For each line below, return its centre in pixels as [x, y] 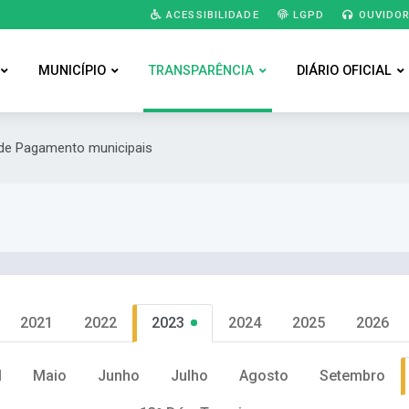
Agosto [264, 376]
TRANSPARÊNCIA [201, 71]
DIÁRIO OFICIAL [344, 71]
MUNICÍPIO [72, 71]
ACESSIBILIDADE [210, 14]
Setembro [352, 376]
